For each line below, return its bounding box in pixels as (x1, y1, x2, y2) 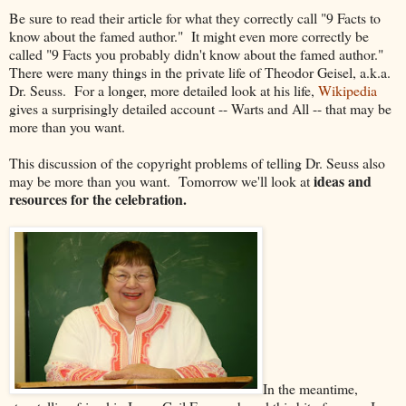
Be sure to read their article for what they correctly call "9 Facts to (9, 8, 381, 28)
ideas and (310, 170, 372, 192)
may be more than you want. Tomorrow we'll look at (9, 171, 310, 191)
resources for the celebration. (9, 188, 187, 210)
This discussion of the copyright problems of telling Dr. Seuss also (9, 153, 385, 173)
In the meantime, (263, 379, 358, 399)
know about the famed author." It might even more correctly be (9, 26, 369, 46)
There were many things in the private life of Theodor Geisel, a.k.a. (9, 63, 391, 82)
